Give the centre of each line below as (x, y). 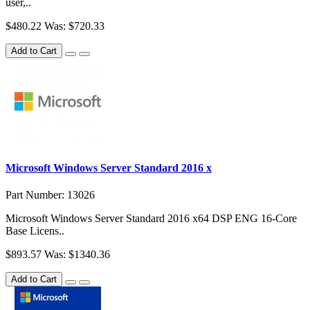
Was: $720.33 (74, 26)
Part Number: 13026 (50, 195)
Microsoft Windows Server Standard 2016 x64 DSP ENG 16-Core (151, 219)
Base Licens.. (35, 231)
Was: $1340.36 (77, 255)
